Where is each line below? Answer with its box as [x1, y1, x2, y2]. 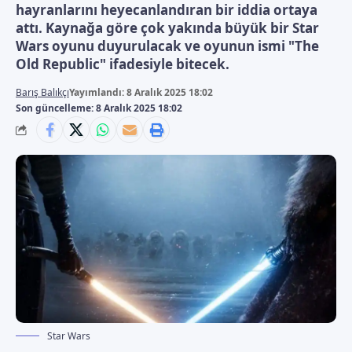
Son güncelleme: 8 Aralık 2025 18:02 [16, 101, 182, 115]
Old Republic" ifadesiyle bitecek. [16, 55, 229, 73]
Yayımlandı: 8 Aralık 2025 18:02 [69, 86, 213, 99]
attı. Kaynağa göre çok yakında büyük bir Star [16, 19, 319, 37]
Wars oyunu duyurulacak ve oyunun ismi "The [16, 37, 319, 55]
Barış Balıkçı [16, 86, 69, 99]
